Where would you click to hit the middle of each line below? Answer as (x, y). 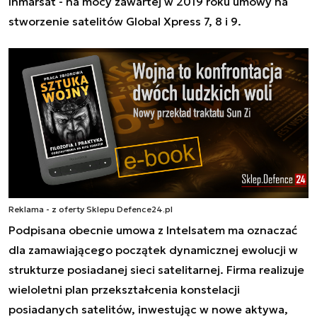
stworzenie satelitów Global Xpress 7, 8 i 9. (125, 22)
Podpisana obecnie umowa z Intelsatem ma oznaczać (153, 230)
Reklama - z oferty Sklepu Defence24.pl (91, 209)
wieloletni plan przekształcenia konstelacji (124, 290)
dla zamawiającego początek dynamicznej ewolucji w (153, 250)
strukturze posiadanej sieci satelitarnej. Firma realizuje (156, 270)
